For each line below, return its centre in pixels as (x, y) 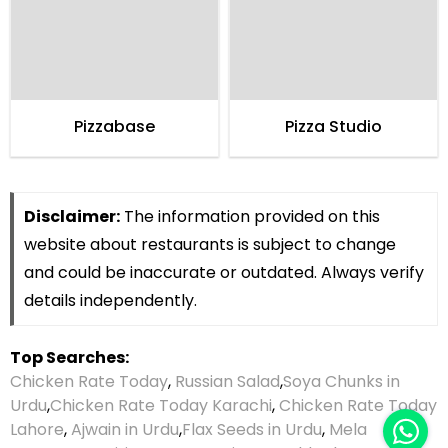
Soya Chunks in (341, 381)
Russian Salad (227, 381)
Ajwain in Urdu (125, 429)
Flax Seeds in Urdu (252, 429)
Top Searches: (69, 357)
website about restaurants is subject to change (210, 244)
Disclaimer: (72, 216)
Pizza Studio (333, 126)
